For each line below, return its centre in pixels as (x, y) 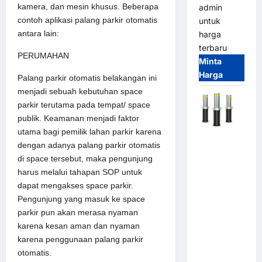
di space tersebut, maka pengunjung (85, 158)
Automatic (219, 137)
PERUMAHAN (43, 55)
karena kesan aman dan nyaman (79, 225)
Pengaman (220, 191)
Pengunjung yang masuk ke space (81, 199)
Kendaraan (220, 204)
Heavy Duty (221, 218)
